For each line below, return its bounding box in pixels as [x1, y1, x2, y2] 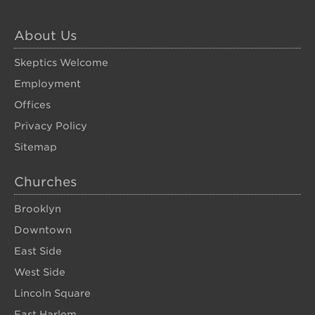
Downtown [14, 224, 72, 236]
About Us [14, 28, 77, 43]
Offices [14, 99, 51, 110]
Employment [14, 78, 81, 89]
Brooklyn [14, 203, 61, 214]
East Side [14, 245, 62, 257]
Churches [14, 174, 77, 189]
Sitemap [14, 141, 57, 153]
